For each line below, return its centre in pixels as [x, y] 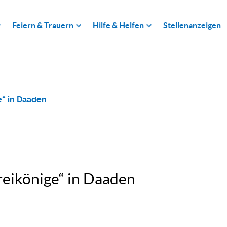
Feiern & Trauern [43, 26]
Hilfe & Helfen [118, 26]
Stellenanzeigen [192, 26]
